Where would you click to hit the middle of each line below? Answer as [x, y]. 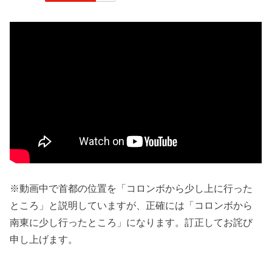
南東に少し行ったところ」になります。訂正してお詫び [131, 223]
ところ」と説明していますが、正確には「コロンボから [131, 206]
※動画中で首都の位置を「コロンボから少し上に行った [131, 189]
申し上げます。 [44, 240]
